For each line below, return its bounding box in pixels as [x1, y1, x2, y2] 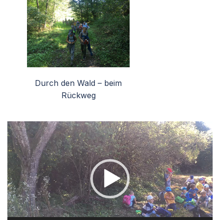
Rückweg [61, 90, 96, 100]
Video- [7, 121, 31, 132]
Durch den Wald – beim [35, 78, 122, 88]
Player [7, 134, 31, 144]
